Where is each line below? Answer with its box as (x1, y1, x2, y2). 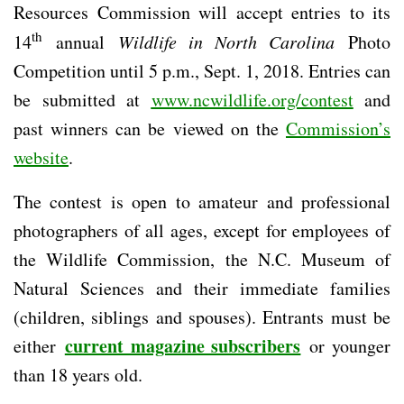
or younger (309, 333, 391, 358)
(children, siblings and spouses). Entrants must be (14, 304, 390, 329)
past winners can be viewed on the (14, 115, 286, 141)
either (14, 333, 65, 358)
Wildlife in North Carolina (118, 29, 335, 53)
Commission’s (286, 115, 390, 141)
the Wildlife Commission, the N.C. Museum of (14, 246, 390, 271)
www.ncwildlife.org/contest (151, 87, 353, 112)
